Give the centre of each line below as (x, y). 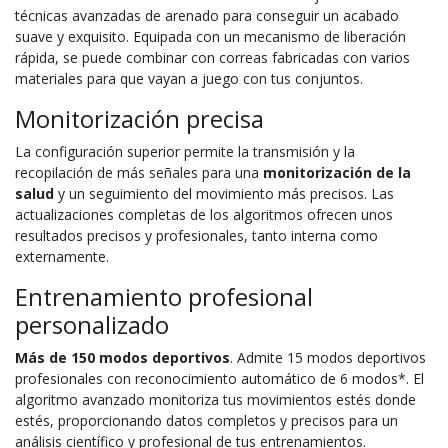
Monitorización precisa (139, 118)
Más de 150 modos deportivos (122, 357)
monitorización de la (337, 172)
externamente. (62, 256)
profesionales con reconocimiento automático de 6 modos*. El (219, 378)
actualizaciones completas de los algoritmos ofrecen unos (204, 214)
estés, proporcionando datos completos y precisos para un (206, 420)
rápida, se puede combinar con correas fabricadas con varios (212, 57)
